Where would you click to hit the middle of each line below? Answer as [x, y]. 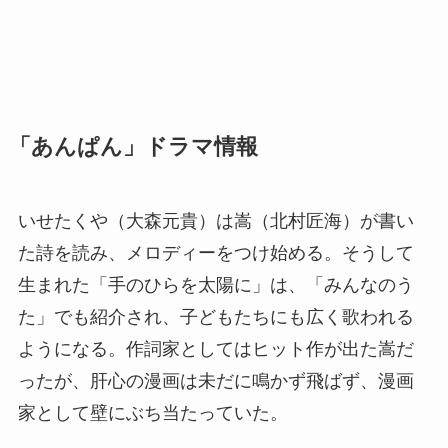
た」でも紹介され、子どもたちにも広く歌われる [215, 317]
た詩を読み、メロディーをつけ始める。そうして [215, 253]
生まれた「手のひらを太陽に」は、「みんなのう [215, 285]
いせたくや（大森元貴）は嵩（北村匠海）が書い [215, 221]
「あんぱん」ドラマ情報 [133, 147]
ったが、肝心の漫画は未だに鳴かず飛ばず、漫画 [215, 381]
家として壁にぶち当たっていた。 [152, 413]
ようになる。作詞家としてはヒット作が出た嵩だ [215, 349]
